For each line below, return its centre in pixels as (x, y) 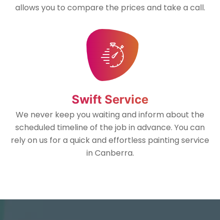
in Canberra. (110, 153)
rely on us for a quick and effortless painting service (110, 140)
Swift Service (110, 100)
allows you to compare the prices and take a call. (110, 8)
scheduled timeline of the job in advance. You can (110, 128)
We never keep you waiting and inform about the (110, 115)
